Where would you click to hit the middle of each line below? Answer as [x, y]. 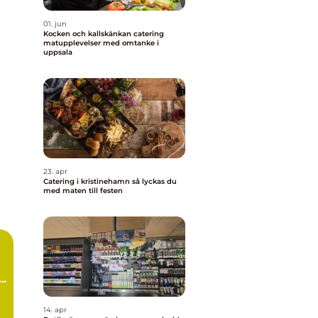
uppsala [58, 52]
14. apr [55, 310]
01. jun [55, 24]
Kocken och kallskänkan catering [104, 34]
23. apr [55, 171]
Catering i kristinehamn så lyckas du [88, 181]
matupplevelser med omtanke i [101, 43]
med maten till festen [83, 191]
